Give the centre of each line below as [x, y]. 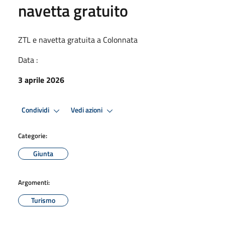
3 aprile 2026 [41, 80]
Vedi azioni [87, 110]
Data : [28, 60]
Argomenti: [34, 182]
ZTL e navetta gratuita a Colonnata [78, 39]
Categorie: [33, 135]
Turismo [43, 200]
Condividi [36, 110]
